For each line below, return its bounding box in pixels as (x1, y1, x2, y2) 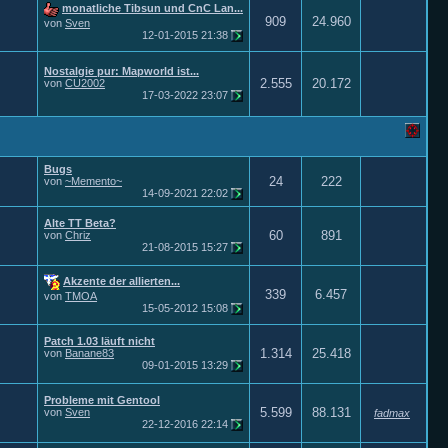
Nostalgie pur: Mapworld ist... (44, 65, 199, 77)
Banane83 (65, 347, 114, 359)
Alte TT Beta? (44, 217, 116, 229)
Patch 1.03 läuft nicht (44, 335, 155, 347)
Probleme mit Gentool (44, 394, 160, 406)
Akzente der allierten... (63, 274, 180, 287)
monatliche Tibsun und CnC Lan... (62, 2, 243, 15)
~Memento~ (65, 175, 122, 187)
